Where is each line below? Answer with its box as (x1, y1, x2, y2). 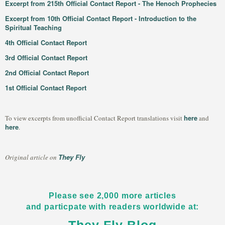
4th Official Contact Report (5, 38, 87, 47)
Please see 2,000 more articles (49, 191, 176, 200)
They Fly (58, 152, 85, 162)
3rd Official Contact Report (5, 53, 87, 62)
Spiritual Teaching (5, 23, 62, 32)
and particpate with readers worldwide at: (26, 202, 199, 211)
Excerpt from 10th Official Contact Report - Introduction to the (5, 14, 196, 23)
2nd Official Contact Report (5, 68, 89, 77)
